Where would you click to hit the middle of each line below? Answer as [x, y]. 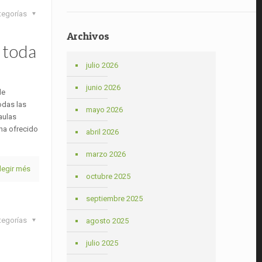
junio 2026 [104, 87]
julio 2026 [102, 65]
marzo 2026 [106, 154]
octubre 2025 [108, 176]
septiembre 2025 [115, 199]
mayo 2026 [105, 110]
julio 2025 [102, 243]
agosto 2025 [108, 221]
